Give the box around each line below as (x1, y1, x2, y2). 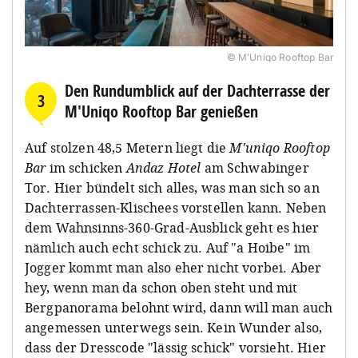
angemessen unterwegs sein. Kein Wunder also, (25, 318, 323, 336)
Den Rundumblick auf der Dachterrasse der (65, 79, 330, 101)
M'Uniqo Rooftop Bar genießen (65, 100, 258, 122)
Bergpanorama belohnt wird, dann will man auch (25, 298, 333, 316)
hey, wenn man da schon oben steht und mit (25, 278, 298, 296)
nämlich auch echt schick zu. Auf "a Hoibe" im (25, 238, 311, 257)
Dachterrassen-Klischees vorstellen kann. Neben (25, 198, 327, 217)
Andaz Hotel (125, 158, 201, 177)
